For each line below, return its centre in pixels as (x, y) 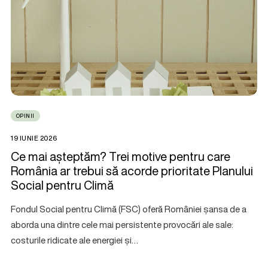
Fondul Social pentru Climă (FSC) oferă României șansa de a (129, 209)
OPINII (25, 116)
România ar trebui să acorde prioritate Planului (132, 171)
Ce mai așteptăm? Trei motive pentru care (121, 157)
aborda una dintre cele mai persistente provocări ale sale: (122, 225)
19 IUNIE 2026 (34, 138)
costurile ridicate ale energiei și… (74, 240)
